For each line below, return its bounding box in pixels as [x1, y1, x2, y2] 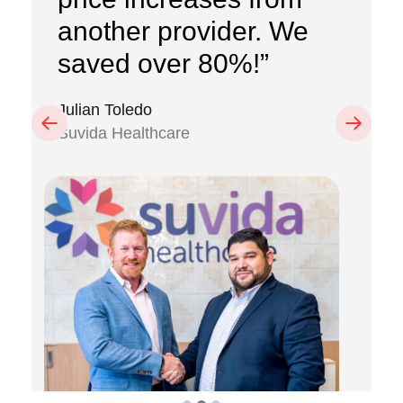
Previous [31, 115, 81, 130]
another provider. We [57, 15, 309, 46]
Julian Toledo [57, 100, 152, 119]
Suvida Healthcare [57, 123, 190, 142]
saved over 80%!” [57, 48, 269, 78]
